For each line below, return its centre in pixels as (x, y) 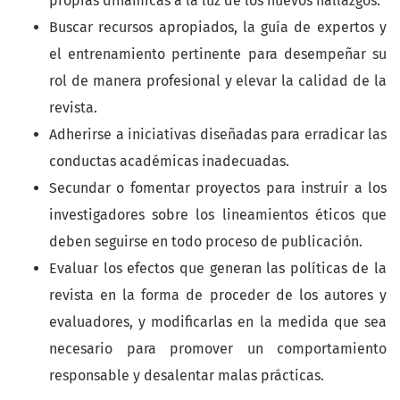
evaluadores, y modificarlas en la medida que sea (218, 322)
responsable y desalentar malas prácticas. (187, 376)
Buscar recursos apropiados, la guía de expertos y (218, 28)
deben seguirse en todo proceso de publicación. (206, 242)
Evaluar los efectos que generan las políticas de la (218, 269)
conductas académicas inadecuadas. (169, 162)
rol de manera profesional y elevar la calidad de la (218, 81)
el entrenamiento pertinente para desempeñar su (218, 54)
